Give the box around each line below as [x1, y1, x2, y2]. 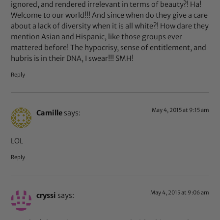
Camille [36, 109, 63, 118]
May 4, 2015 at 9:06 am [150, 189, 209, 196]
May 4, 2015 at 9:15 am [151, 107, 209, 114]
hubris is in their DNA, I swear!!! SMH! [11, 54, 134, 63]
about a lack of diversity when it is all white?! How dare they [11, 22, 209, 31]
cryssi [36, 191, 56, 200]
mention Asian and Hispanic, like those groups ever [11, 32, 183, 42]
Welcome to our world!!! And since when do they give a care [11, 11, 208, 20]
